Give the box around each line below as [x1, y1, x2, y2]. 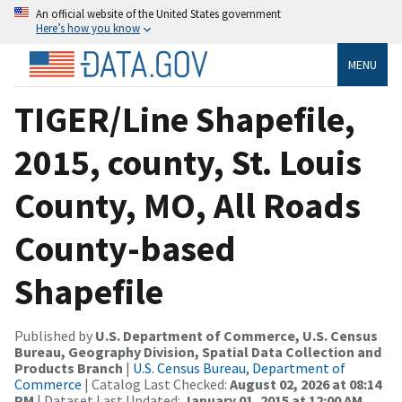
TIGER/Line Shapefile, [14, 96, 355, 142]
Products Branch [14, 358, 123, 377]
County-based [14, 225, 236, 271]
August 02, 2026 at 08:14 [230, 374, 381, 393]
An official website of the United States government [36, 6, 281, 21]
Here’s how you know [36, 21, 140, 35]
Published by [14, 326, 95, 345]
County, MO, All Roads [14, 182, 361, 228]
